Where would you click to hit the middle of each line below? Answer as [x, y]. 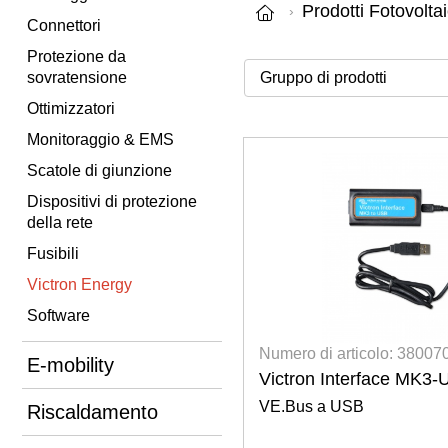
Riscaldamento [92, 411]
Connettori [64, 25]
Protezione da [76, 56]
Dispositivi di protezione [112, 201]
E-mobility [70, 364]
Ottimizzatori [71, 108]
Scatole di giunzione [99, 170]
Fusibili [53, 253]
